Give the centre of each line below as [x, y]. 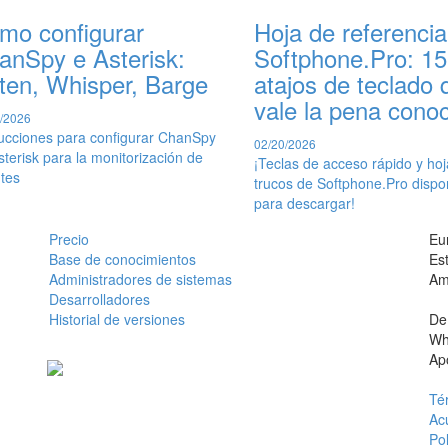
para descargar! [304, 202]
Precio [69, 238]
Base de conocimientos [122, 258]
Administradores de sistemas [140, 278]
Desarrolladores [99, 298]
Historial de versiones [117, 318]
